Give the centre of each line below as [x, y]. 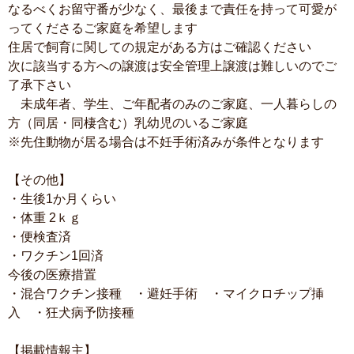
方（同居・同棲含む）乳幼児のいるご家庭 [128, 123]
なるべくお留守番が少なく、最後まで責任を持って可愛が [172, 9]
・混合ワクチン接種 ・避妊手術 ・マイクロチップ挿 [166, 294]
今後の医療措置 [52, 275]
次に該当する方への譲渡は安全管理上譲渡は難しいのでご [172, 66]
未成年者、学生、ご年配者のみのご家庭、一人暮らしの [172, 104]
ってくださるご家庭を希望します [103, 28]
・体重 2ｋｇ [51, 218]
